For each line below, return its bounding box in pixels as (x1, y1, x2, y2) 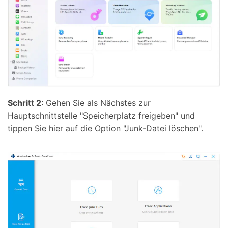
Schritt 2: (8, 98, 46, 108)
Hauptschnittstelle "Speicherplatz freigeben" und (8, 110, 195, 121)
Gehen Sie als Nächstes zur (46, 98, 151, 108)
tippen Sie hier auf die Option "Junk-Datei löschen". (8, 123, 203, 134)
